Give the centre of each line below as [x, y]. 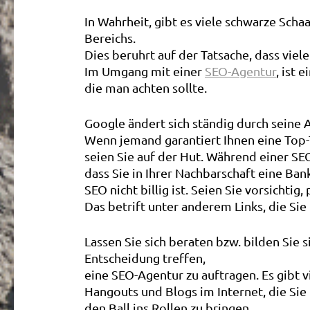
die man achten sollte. [146, 88]
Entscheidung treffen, [145, 258]
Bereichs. [110, 38]
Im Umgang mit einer [145, 71]
